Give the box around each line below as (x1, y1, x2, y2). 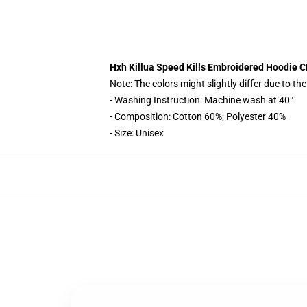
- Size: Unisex (110, 127, 164, 138)
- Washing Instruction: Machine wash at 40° (110, 95, 293, 106)
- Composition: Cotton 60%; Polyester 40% (110, 111, 286, 122)
